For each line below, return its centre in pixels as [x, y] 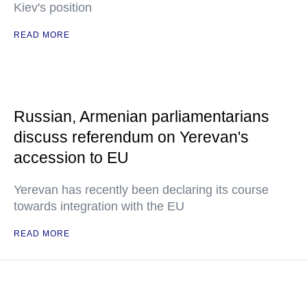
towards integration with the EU [99, 206]
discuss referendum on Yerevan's [131, 137]
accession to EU [71, 158]
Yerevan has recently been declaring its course [141, 190]
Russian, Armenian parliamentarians [142, 116]
